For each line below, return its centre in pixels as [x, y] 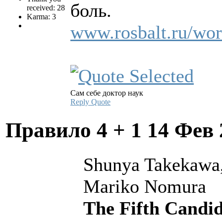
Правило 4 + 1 [76, 130]
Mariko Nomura [145, 186]
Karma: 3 [41, 16]
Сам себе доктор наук [107, 93]
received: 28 [46, 7]
